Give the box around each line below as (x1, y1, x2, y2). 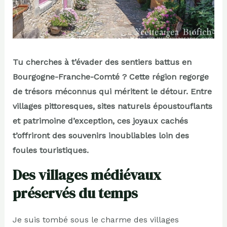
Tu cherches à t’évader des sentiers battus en (12, 57, 192, 67)
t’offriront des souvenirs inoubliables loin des (12, 130, 189, 140)
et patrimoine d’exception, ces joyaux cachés (12, 116, 188, 126)
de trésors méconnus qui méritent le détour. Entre (12, 86, 212, 96)
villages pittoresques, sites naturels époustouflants (12, 101, 212, 111)
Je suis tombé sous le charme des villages (12, 214, 179, 224)
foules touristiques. (12, 145, 89, 155)
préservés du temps (12, 183, 138, 203)
